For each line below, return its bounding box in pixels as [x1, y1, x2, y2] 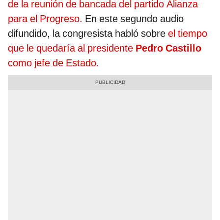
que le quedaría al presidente [8, 42, 136, 55]
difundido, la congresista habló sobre [8, 27, 165, 40]
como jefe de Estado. [8, 57, 99, 69]
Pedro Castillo [136, 42, 201, 55]
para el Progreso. [8, 13, 85, 25]
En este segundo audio [85, 13, 184, 25]
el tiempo [165, 27, 207, 40]
